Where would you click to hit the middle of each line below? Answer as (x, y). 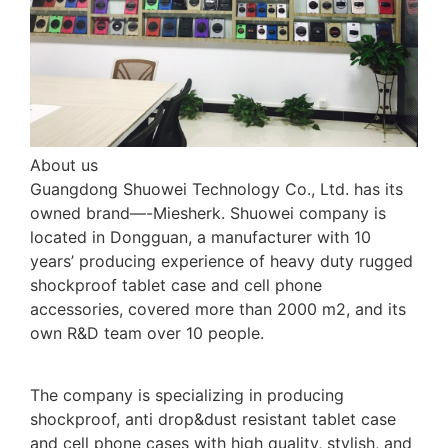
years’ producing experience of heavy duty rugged (221, 260)
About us (64, 164)
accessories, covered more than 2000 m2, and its (218, 308)
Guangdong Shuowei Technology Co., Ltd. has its (216, 188)
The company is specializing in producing (187, 395)
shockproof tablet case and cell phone (176, 284)
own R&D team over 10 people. (147, 332)
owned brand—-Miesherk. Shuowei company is (208, 212)
